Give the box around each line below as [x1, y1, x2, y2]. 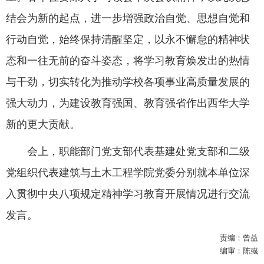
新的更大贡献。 [6, 118, 80, 131]
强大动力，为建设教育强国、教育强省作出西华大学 [6, 97, 250, 110]
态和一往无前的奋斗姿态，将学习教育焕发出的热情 [6, 55, 250, 67]
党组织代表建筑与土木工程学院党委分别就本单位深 [6, 167, 250, 179]
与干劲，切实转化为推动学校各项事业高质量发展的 [6, 76, 250, 88]
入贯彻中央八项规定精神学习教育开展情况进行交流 [6, 188, 250, 200]
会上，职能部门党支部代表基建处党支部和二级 [27, 146, 250, 158]
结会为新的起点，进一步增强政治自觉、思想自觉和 [6, 12, 250, 25]
